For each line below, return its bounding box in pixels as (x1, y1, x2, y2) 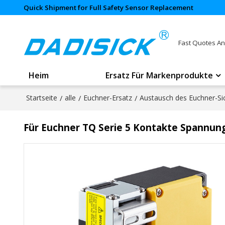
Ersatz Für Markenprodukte (105, 70, 213, 81)
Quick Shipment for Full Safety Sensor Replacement (23, 3, 193, 12)
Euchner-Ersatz (83, 93, 132, 102)
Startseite (26, 93, 57, 102)
